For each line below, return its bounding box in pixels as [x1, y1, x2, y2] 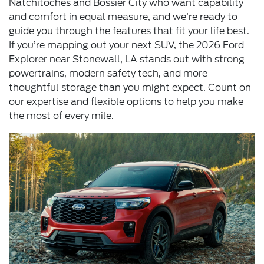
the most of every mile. [9, 110, 114, 121]
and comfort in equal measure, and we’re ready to [9, 11, 237, 22]
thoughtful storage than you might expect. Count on [9, 81, 251, 93]
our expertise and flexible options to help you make [9, 95, 243, 107]
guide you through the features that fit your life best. [9, 25, 249, 37]
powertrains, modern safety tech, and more [9, 67, 207, 79]
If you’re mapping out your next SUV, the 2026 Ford [9, 39, 244, 51]
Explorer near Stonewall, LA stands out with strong [9, 53, 245, 65]
